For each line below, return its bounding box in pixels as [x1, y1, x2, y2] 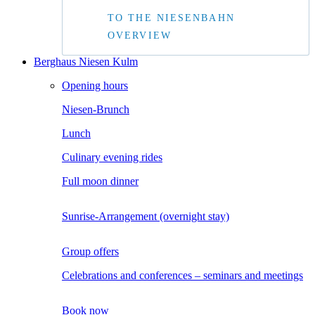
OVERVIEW [108, 30, 172, 41]
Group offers [62, 245, 119, 258]
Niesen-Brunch [62, 103, 129, 116]
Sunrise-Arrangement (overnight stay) [62, 210, 229, 223]
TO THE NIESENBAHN [108, 13, 235, 24]
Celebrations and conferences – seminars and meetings [62, 269, 303, 282]
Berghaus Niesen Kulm [34, 56, 138, 68]
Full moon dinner [62, 175, 139, 188]
